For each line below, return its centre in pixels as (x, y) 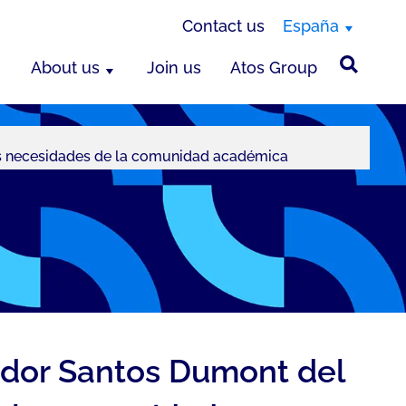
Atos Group (274, 68)
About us (65, 68)
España (311, 26)
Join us (174, 68)
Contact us (223, 26)
